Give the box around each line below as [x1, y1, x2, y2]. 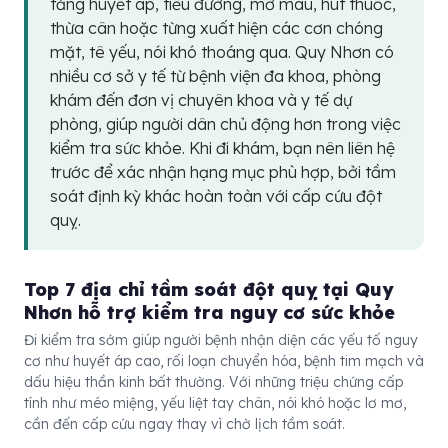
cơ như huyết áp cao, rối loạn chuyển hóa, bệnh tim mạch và [24, 352, 424, 370]
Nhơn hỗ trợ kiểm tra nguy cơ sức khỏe [24, 301, 395, 324]
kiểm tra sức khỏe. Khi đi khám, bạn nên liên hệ [50, 138, 395, 158]
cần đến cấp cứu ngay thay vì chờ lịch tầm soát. [24, 415, 345, 433]
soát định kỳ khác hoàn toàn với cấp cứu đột [50, 186, 382, 206]
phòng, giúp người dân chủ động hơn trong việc [50, 114, 401, 134]
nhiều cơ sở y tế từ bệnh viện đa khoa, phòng [50, 66, 381, 86]
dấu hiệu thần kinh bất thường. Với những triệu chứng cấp [24, 373, 403, 391]
